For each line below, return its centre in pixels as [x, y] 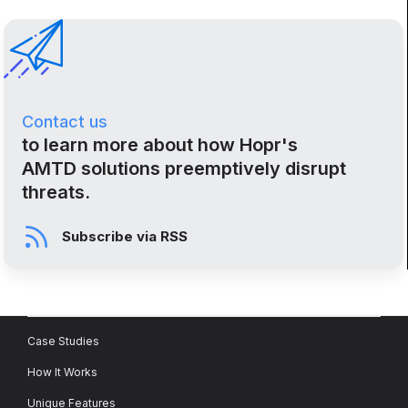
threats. [56, 192]
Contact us [65, 121]
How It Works [63, 372]
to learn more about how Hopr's [160, 144]
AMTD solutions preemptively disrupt [184, 168]
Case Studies [64, 341]
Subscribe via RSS [125, 236]
